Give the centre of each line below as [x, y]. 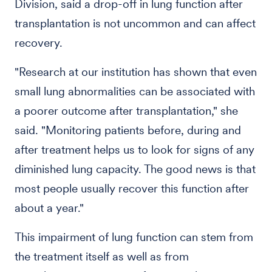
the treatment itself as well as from [102, 257]
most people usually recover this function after [132, 189]
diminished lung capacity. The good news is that [135, 169]
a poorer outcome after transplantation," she [126, 111]
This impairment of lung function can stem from [134, 237]
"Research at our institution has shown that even [136, 72]
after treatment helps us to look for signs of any [134, 150]
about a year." [49, 208]
